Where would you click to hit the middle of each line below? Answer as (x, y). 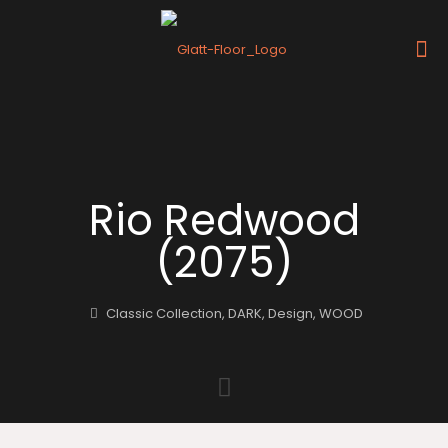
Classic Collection (164, 313)
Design (291, 313)
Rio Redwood (224, 220)
